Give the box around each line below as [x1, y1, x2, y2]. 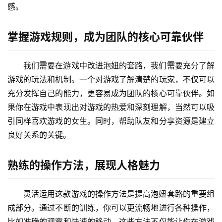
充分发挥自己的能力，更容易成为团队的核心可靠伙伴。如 [7, 88, 215, 99]
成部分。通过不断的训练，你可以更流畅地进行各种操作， [7, 203, 215, 213]
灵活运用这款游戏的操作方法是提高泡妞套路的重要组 [23, 189, 215, 199]
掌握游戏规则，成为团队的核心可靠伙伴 [7, 30, 204, 44]
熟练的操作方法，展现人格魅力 [7, 159, 160, 172]
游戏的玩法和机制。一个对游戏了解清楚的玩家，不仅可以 [7, 74, 215, 85]
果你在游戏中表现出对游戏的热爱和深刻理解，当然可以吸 [7, 102, 215, 112]
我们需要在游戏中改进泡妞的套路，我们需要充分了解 [23, 60, 215, 71]
